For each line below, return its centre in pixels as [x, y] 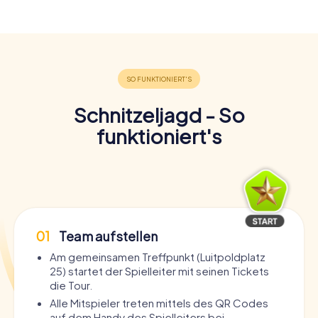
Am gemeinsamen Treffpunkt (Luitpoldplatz [158, 256]
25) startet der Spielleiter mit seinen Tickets [159, 270]
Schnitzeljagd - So [159, 114]
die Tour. [71, 285]
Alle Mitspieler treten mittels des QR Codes [159, 302]
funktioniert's [159, 136]
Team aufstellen [107, 236]
